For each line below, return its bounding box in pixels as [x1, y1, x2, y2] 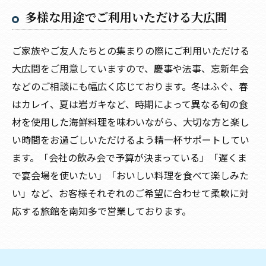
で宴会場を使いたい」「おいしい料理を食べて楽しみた [12, 168, 249, 183]
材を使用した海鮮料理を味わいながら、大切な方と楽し [12, 115, 249, 129]
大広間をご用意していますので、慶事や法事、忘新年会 [12, 61, 249, 76]
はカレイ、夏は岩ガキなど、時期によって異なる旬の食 [12, 97, 248, 112]
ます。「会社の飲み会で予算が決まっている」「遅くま [12, 150, 247, 165]
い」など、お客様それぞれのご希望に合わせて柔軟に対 [12, 186, 249, 201]
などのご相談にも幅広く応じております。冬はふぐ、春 [12, 79, 248, 94]
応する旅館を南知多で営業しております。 [12, 204, 191, 218]
